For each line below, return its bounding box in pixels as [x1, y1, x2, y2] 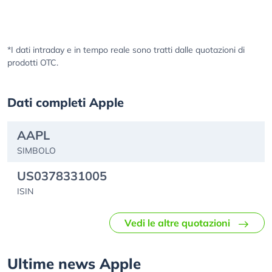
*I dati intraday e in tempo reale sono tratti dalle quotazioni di [7, 44, 245, 55]
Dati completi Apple [7, 95, 124, 110]
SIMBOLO [17, 145, 56, 156]
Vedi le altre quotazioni [124, 217, 230, 229]
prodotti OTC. [7, 57, 58, 68]
